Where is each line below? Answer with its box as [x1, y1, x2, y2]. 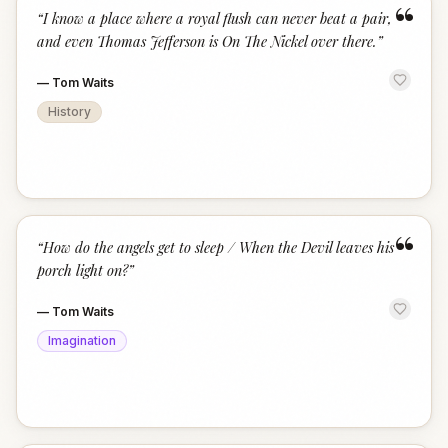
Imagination [48, 333, 116, 348]
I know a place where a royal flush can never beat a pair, [43, 8, 392, 28]
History [48, 104, 91, 119]
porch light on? [37, 260, 128, 280]
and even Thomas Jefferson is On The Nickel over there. [37, 31, 377, 51]
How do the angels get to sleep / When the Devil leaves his [43, 237, 394, 257]
